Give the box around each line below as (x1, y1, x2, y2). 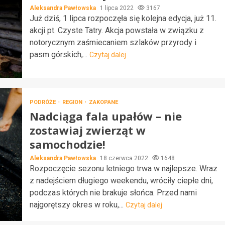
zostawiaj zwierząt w (29, 122, 146, 138)
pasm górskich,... (29, 49, 89, 59)
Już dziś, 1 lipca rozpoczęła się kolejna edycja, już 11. (29, 13, 216, 23)
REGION (62, 98, 84, 105)
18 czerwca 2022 (99, 154, 150, 162)
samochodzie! (29, 136, 105, 152)
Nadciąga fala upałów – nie (29, 108, 182, 124)
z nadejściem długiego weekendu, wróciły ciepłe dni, (29, 175, 213, 185)
